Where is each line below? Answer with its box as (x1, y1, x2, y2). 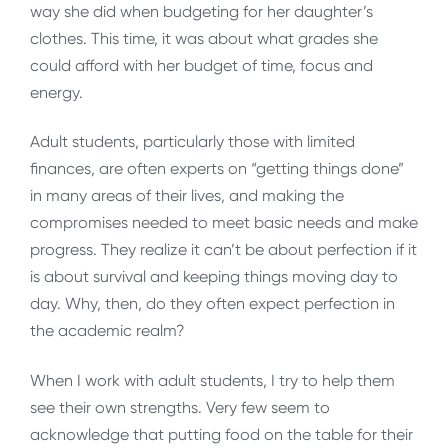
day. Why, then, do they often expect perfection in (30, 294, 395, 314)
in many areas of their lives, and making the (30, 186, 344, 206)
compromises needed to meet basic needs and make (30, 213, 418, 233)
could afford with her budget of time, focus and (30, 55, 373, 75)
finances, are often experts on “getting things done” (30, 159, 404, 179)
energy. (30, 82, 83, 102)
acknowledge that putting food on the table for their (30, 424, 413, 444)
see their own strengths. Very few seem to (30, 397, 330, 417)
